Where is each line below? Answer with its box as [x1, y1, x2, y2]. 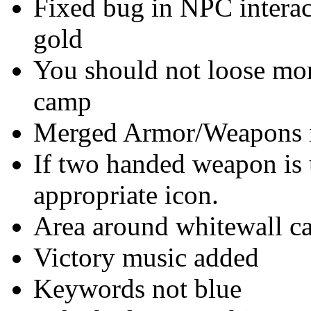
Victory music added [33, 242, 259, 272]
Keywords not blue [33, 274, 242, 303]
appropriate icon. [33, 180, 219, 210]
